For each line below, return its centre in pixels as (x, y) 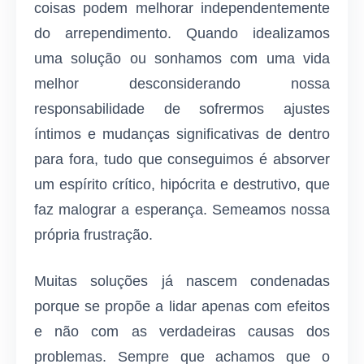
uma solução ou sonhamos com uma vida (182, 58)
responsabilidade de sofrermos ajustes (182, 108)
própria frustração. (93, 234)
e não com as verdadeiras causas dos (182, 331)
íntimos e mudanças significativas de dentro (182, 134)
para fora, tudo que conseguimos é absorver (182, 159)
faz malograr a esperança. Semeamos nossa (182, 209)
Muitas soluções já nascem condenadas (182, 281)
